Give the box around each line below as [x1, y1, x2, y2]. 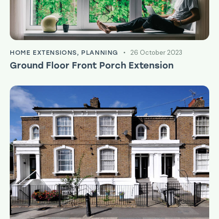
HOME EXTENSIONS [10, 48, 77, 56]
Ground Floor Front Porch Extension [10, 60, 174, 71]
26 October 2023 [130, 48, 182, 57]
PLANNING [81, 48, 119, 56]
